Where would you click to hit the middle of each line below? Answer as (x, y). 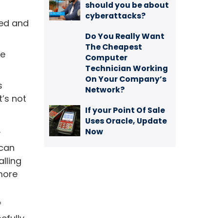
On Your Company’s (126, 79)
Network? (105, 90)
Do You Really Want (125, 36)
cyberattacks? (115, 16)
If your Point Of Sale (125, 110)
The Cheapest (114, 47)
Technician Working (127, 68)
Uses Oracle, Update (126, 121)
